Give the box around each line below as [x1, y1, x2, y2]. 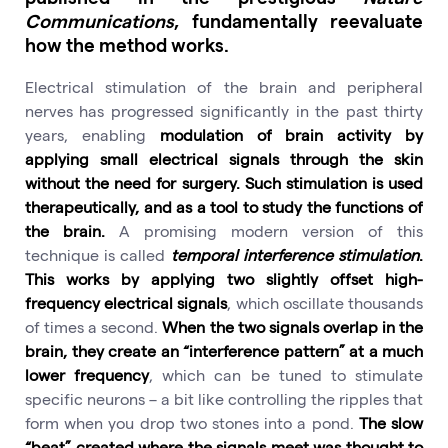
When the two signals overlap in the [162, 317, 424, 337]
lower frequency [25, 365, 150, 385]
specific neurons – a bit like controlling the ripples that [25, 389, 423, 409]
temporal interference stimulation [170, 245, 420, 265]
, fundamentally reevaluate [174, 8, 423, 32]
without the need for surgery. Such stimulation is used [25, 173, 423, 193]
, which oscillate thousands [227, 293, 424, 313]
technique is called [25, 245, 171, 265]
